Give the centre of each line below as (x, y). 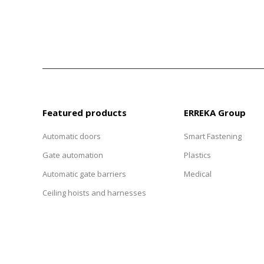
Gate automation (73, 155)
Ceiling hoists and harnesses (94, 192)
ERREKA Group (215, 112)
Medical (198, 174)
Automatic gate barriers (84, 174)
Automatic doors (72, 136)
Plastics (197, 155)
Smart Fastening (213, 136)
